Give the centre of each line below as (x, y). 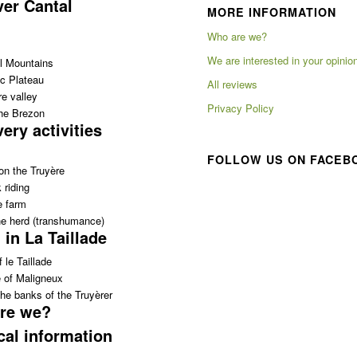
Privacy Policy (241, 108)
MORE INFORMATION (272, 12)
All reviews (233, 84)
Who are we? (237, 36)
